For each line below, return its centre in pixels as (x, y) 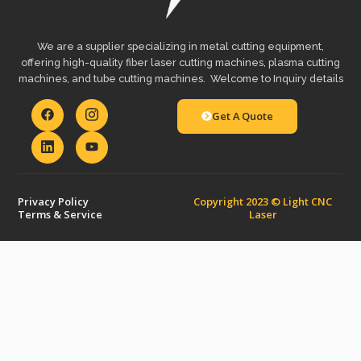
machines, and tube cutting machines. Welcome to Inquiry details (180, 79)
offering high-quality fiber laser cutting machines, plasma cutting (180, 63)
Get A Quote (242, 116)
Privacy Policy (54, 201)
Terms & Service (60, 214)
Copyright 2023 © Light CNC (263, 201)
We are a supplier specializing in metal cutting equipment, (180, 47)
